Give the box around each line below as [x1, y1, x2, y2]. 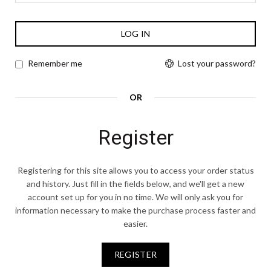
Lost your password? [178, 58, 256, 68]
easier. [123, 218, 148, 229]
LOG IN [120, 28, 151, 39]
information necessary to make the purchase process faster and [15, 205, 256, 216]
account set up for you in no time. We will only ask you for [28, 192, 243, 203]
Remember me [28, 58, 82, 69]
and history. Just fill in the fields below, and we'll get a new [27, 178, 244, 189]
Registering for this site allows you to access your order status [17, 165, 254, 176]
